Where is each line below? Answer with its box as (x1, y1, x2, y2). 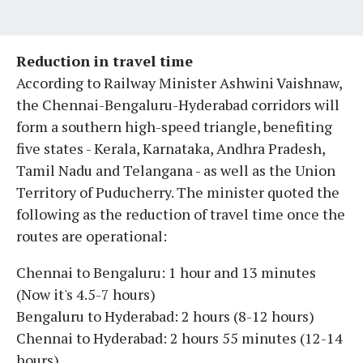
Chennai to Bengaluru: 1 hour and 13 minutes (16, 262, 316, 282)
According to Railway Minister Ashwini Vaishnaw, (16, 72, 342, 92)
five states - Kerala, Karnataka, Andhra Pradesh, (16, 138, 325, 158)
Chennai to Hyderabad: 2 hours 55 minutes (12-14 (16, 327, 343, 348)
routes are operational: (16, 225, 167, 246)
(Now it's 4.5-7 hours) (16, 284, 156, 304)
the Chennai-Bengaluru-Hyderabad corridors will (16, 94, 340, 114)
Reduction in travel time (16, 50, 193, 70)
